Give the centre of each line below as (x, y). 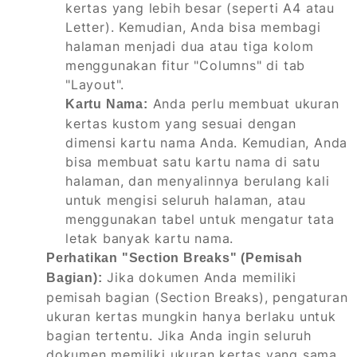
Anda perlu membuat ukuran (243, 104)
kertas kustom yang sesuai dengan (181, 124)
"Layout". (95, 85)
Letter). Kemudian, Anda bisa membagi (193, 27)
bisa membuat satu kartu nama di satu (193, 162)
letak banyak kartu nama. (150, 239)
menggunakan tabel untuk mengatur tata (200, 220)
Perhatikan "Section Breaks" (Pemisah (175, 258)
